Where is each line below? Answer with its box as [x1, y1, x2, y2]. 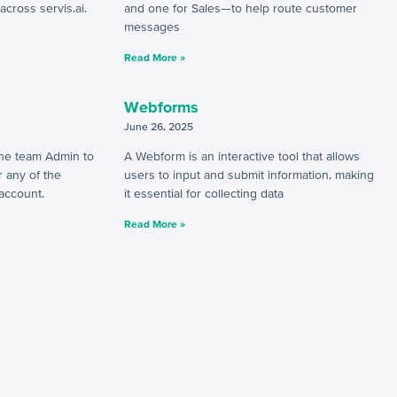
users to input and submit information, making [123, 167, 374, 182]
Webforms [123, 97, 198, 116]
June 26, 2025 [123, 121, 193, 132]
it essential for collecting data [123, 186, 284, 200]
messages [123, 19, 180, 34]
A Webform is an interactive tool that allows [123, 149, 360, 163]
